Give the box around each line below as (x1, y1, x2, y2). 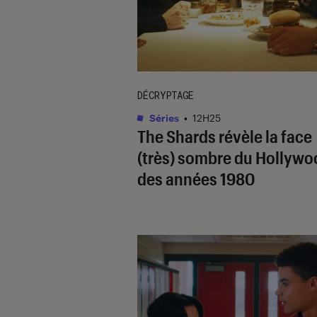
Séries (147, 111, 179, 124)
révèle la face (216, 125, 312, 146)
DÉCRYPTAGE (137, 88, 194, 102)
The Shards (137, 125, 216, 146)
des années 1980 (137, 168, 255, 189)
